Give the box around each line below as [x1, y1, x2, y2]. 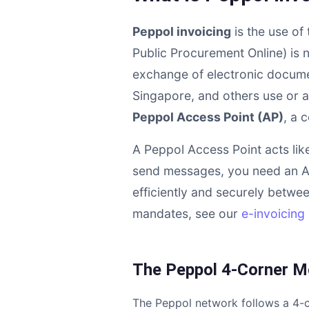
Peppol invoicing [132, 24, 231, 39]
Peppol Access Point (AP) [132, 110, 283, 124]
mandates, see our [132, 206, 238, 221]
